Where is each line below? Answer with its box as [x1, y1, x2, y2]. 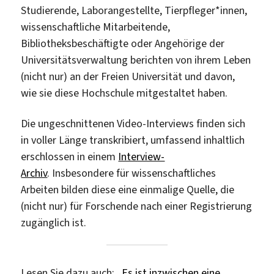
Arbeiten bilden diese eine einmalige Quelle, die [21, 182, 235, 197]
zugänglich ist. [21, 215, 87, 230]
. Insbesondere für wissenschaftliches [47, 165, 217, 180]
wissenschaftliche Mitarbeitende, [21, 20, 171, 35]
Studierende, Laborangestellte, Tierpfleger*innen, [21, 3, 248, 18]
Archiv [21, 165, 48, 180]
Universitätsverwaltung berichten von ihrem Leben [21, 53, 251, 68]
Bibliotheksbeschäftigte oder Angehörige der [21, 36, 225, 51]
